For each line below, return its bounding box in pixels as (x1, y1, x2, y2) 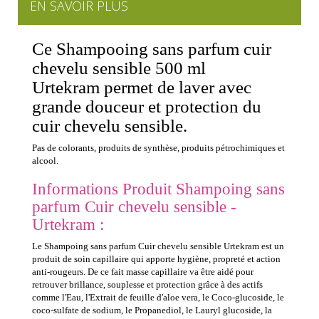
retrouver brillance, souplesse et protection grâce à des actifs (32, 279, 263, 291)
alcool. (32, 155, 58, 167)
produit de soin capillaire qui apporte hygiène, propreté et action (32, 253, 281, 265)
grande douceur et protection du (32, 97, 261, 117)
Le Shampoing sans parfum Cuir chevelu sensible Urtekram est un (32, 241, 284, 252)
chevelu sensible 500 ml (32, 58, 206, 78)
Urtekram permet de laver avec (32, 78, 251, 98)
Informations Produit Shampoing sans (32, 180, 285, 199)
